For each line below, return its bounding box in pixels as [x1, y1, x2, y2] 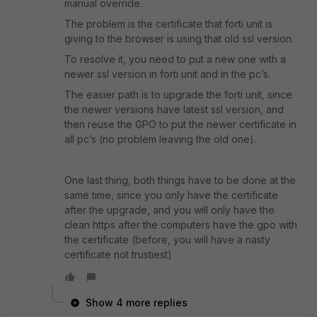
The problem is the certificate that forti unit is [64, 18, 272, 30]
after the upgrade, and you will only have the [64, 204, 275, 216]
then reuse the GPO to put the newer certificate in [64, 118, 296, 130]
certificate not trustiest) [64, 248, 172, 260]
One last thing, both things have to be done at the [64, 174, 296, 186]
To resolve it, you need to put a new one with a [64, 53, 286, 65]
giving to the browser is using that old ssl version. [64, 33, 294, 45]
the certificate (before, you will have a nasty [64, 234, 270, 246]
